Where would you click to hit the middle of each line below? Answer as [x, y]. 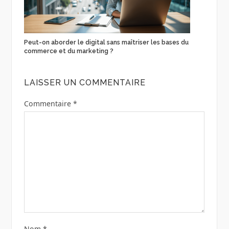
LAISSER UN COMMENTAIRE [85, 82]
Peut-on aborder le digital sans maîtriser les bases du [106, 42]
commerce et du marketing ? [68, 51]
